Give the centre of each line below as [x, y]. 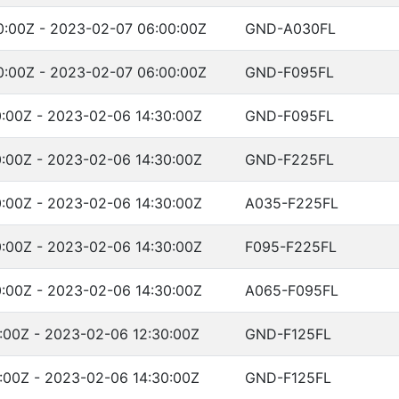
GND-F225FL [289, 159]
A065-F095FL [292, 290]
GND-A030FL [290, 28]
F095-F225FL [291, 247]
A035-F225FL [292, 203]
